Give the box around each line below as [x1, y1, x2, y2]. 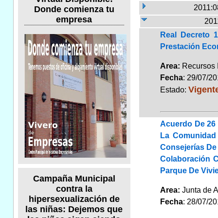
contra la [55, 184, 92, 194]
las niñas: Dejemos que [25, 204, 123, 215]
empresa [56, 14, 92, 24]
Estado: [160, 85, 188, 94]
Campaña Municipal [33, 174, 115, 184]
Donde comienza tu [34, 4, 114, 14]
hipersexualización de [28, 194, 120, 204]
